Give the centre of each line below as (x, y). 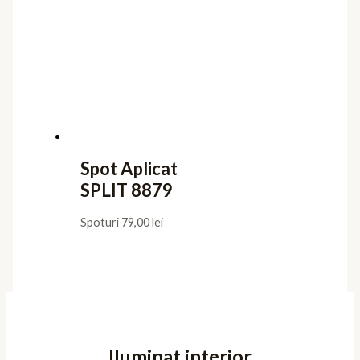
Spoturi (100, 223)
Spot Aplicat (129, 169)
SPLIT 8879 (126, 190)
